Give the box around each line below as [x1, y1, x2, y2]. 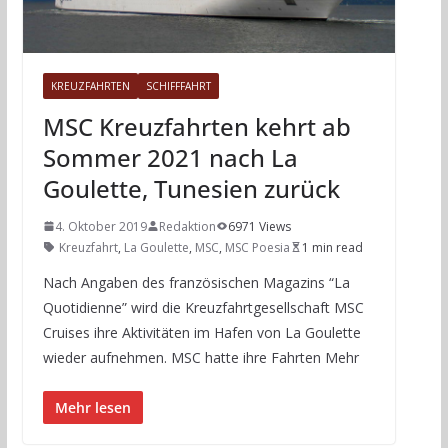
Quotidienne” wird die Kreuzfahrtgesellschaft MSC [42, 297, 364, 317]
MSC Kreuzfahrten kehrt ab [42, 109, 351, 143]
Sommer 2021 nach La [42, 140, 298, 174]
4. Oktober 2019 [54, 217, 147, 235]
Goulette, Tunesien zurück [42, 171, 340, 205]
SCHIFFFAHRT [145, 78, 211, 93]
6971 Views [227, 217, 291, 235]
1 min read [301, 238, 363, 256]
